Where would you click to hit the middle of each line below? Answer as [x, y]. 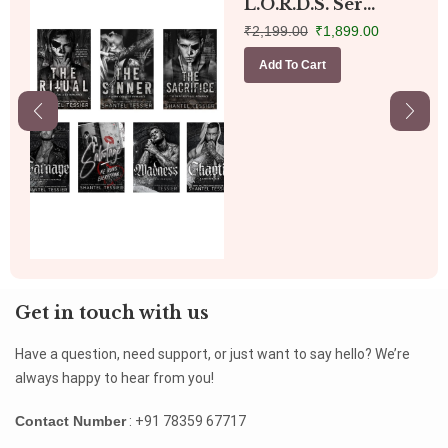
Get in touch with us [112, 313]
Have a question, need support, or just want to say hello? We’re [212, 354]
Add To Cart [292, 65]
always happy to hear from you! [114, 378]
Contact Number [70, 420]
